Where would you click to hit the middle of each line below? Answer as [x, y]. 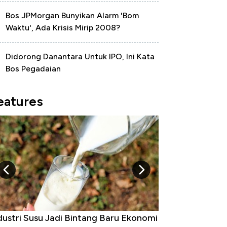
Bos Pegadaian [33, 69]
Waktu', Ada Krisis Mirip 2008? [63, 28]
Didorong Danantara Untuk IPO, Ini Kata [80, 56]
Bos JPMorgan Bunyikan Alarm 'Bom [72, 15]
